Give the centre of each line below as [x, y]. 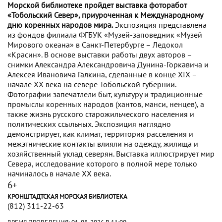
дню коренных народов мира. [60, 25]
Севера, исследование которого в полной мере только [102, 164]
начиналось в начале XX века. [59, 174]
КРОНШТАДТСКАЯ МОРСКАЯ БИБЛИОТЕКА [67, 196]
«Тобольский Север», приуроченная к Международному [105, 15]
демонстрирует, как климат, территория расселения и [100, 134]
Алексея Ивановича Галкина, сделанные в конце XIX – [102, 75]
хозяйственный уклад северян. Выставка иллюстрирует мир [111, 154]
